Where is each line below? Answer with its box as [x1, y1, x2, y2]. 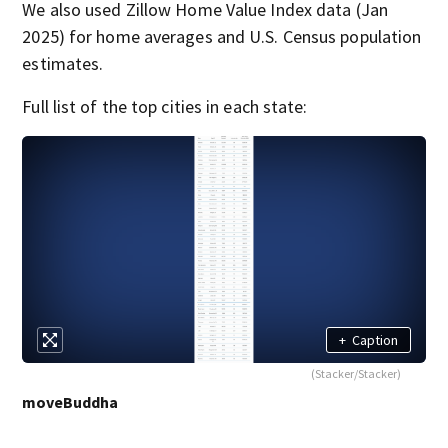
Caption [351, 330, 398, 349]
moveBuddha [22, 392, 119, 413]
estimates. [22, 52, 104, 76]
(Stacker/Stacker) [310, 366, 401, 382]
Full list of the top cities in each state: [22, 95, 308, 119]
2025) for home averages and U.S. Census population [22, 25, 422, 49]
